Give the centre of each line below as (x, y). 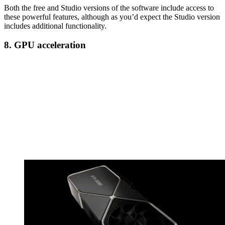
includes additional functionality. (55, 26)
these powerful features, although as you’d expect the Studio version (112, 17)
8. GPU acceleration (45, 45)
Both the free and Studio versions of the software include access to (109, 8)
